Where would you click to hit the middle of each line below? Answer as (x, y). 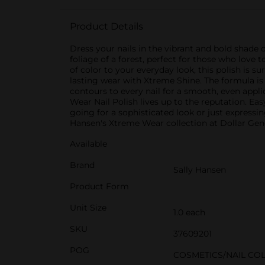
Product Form (99, 186)
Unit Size (88, 208)
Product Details (106, 26)
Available (88, 144)
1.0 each (189, 212)
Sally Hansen (200, 170)
